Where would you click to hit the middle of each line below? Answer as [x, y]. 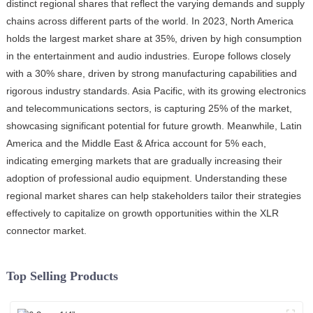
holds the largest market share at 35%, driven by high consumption [154, 39]
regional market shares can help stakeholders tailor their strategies [153, 196]
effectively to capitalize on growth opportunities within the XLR [142, 213]
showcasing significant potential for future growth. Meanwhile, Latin [154, 126]
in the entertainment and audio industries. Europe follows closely [148, 56]
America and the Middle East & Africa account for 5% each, [136, 144]
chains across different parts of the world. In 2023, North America [150, 21]
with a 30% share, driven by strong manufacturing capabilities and [151, 74]
